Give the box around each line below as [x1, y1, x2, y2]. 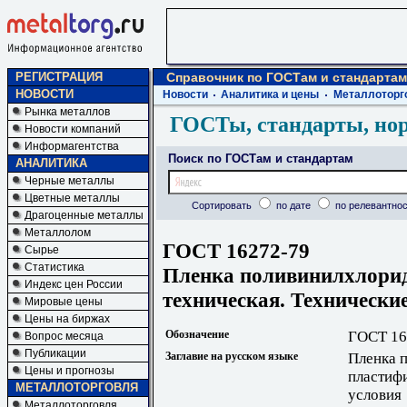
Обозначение [165, 328, 229, 342]
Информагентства [25, 140, 119, 153]
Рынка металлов [25, 105, 110, 118]
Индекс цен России [25, 278, 123, 291]
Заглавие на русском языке [165, 350, 298, 363]
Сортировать [191, 200, 254, 211]
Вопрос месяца [25, 330, 104, 342]
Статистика [25, 261, 84, 273]
